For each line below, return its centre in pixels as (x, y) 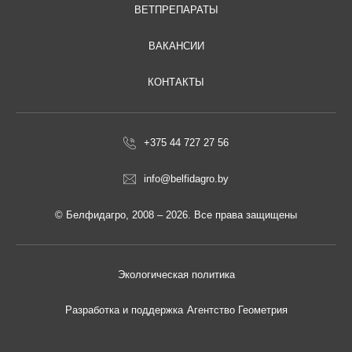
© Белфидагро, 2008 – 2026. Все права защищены (176, 215)
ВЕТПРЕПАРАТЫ (176, 10)
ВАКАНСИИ (176, 46)
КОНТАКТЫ (176, 82)
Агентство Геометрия (237, 310)
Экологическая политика (176, 275)
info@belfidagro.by (186, 179)
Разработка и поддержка (124, 310)
